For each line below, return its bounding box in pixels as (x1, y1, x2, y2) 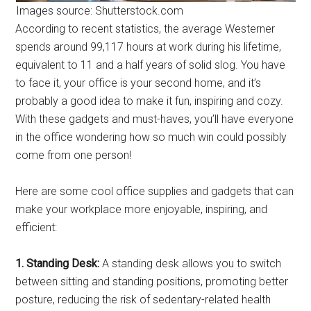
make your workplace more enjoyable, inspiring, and (15, 203, 268, 216)
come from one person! (15, 149, 132, 162)
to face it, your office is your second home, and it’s (15, 76, 262, 90)
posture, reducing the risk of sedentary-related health (15, 293, 271, 306)
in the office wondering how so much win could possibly (15, 131, 287, 144)
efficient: (15, 221, 58, 234)
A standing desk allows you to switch (102, 257, 282, 270)
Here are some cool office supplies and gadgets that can (15, 185, 294, 198)
